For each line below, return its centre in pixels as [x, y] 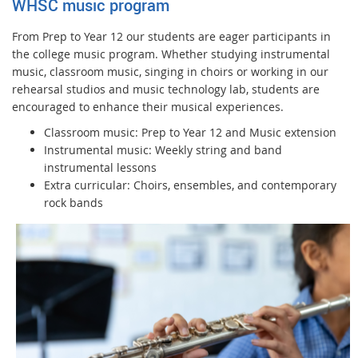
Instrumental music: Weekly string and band [163, 150]
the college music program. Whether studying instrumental [171, 54]
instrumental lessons [100, 168]
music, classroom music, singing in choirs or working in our [170, 72]
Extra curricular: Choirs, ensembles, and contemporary [190, 185]
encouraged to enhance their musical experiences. [148, 107]
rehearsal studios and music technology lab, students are [166, 89]
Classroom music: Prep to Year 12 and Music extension [190, 133]
